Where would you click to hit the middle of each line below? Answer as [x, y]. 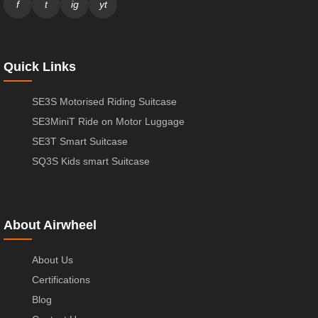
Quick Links [40, 66]
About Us [53, 259]
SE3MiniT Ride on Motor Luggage [108, 121]
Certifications [61, 279]
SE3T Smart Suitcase [80, 141]
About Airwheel [50, 225]
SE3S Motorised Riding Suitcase [104, 101]
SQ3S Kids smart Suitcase [91, 161]
